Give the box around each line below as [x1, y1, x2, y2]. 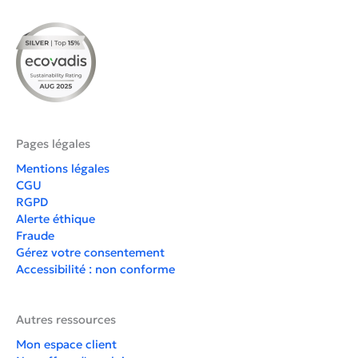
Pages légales [16, 137, 90, 151]
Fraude [16, 229, 54, 243]
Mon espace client [16, 337, 117, 352]
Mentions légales [16, 161, 109, 176]
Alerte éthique [16, 212, 95, 226]
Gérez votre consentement [16, 245, 165, 260]
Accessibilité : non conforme [16, 262, 175, 276]
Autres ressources [16, 312, 116, 327]
